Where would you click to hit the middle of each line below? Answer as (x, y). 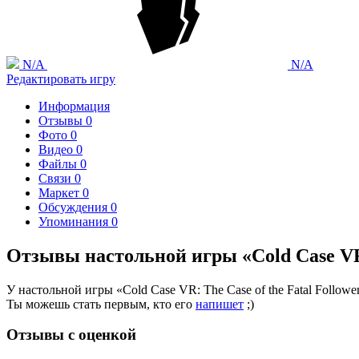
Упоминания (75, 221)
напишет (220, 304)
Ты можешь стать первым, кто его (101, 304)
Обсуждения (75, 207)
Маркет (61, 192)
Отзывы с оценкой (71, 335)
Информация (74, 106)
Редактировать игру (61, 79)
